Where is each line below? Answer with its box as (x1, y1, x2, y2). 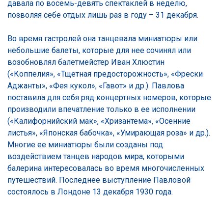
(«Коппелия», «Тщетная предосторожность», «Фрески (7, 69, 203, 79)
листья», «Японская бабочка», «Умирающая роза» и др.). (7, 128, 210, 137)
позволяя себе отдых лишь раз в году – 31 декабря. (7, 10, 198, 20)
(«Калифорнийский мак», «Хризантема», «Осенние (7, 116, 191, 126)
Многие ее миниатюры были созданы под (7, 139, 163, 149)
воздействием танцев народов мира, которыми (7, 151, 184, 161)
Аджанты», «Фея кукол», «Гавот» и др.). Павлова (7, 81, 184, 90)
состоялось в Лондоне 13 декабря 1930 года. (7, 187, 173, 196)
